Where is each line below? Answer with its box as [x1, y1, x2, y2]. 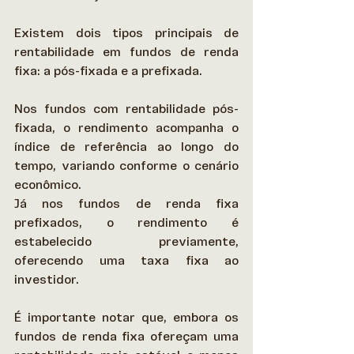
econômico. [14, 175, 88, 194]
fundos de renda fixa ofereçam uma [14, 327, 239, 345]
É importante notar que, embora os [14, 308, 239, 326]
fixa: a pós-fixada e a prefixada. [14, 62, 209, 80]
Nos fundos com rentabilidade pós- [14, 100, 239, 118]
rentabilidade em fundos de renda [14, 43, 239, 61]
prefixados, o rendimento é [14, 213, 239, 232]
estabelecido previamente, [14, 232, 239, 250]
